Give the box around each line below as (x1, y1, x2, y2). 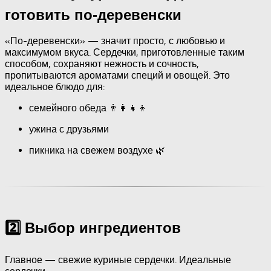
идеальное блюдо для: (5, 81, 105, 93)
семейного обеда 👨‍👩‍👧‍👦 (29, 102, 148, 114)
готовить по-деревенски (5, 6, 181, 23)
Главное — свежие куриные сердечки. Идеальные (5, 254, 231, 266)
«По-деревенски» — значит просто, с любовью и (5, 35, 225, 47)
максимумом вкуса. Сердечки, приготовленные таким (5, 47, 244, 59)
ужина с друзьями (29, 123, 109, 135)
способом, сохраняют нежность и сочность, (5, 58, 199, 70)
